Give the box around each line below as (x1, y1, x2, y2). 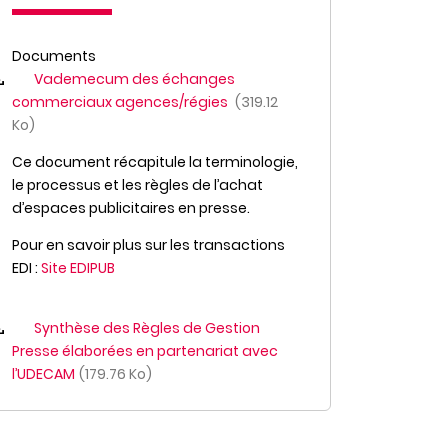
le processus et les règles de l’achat (12, 175, 263, 195)
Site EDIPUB (41, 258, 115, 278)
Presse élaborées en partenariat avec (12, 341, 278, 361)
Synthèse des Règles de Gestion (34, 318, 260, 338)
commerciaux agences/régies (12, 92, 231, 112)
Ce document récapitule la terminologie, (12, 152, 298, 172)
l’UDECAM (12, 364, 75, 384)
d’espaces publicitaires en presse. (12, 198, 253, 218)
